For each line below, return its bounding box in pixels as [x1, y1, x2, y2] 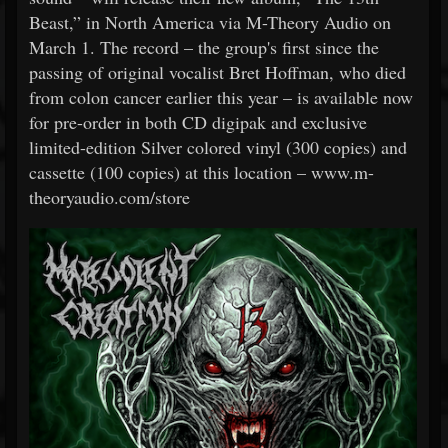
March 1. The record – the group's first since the [29, 35, 379, 59]
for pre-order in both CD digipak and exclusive [29, 110, 367, 134]
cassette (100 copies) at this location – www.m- [29, 160, 374, 184]
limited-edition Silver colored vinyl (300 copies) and [29, 135, 407, 159]
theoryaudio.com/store [29, 185, 190, 209]
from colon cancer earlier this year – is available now [29, 85, 413, 109]
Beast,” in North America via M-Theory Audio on [29, 10, 391, 34]
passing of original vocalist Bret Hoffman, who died [29, 60, 406, 84]
